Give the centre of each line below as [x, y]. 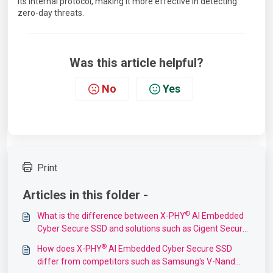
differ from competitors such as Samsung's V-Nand [136, 261]
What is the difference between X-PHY [111, 216]
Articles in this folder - [85, 195]
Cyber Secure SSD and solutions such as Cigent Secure [142, 229]
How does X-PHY [69, 249]
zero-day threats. [51, 13]
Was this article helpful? [136, 63]
